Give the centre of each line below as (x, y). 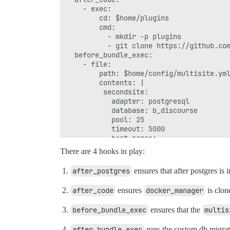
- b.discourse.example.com (144, 148)
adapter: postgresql (128, 101)
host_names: (111, 138)
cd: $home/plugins (118, 18)
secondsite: (107, 92)
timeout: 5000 (116, 129)
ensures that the (175, 210)
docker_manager (175, 191)
